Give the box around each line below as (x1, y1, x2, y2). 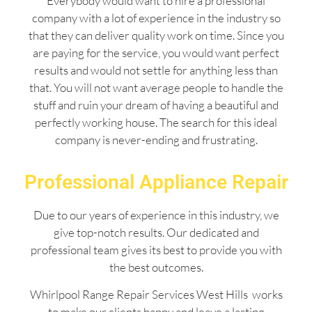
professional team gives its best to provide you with (30, 242, 282, 257)
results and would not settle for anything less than (34, 63, 278, 78)
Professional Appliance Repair (24, 170, 288, 194)
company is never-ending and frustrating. (54, 132, 258, 148)
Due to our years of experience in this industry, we (33, 207, 279, 222)
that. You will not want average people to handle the (29, 80, 283, 95)
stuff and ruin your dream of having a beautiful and (33, 97, 279, 113)
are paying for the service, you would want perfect (33, 45, 279, 61)
